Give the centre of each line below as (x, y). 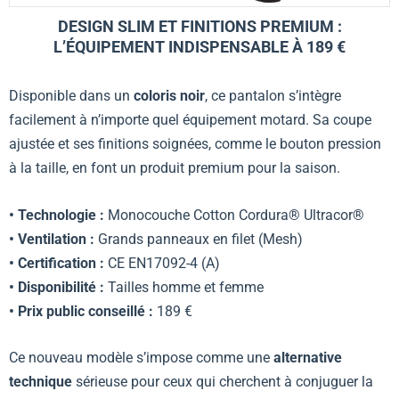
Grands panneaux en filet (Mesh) (199, 239)
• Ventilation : (52, 239)
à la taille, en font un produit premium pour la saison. (175, 168)
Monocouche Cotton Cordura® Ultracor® (234, 215)
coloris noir (169, 96)
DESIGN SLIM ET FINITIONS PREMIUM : (199, 27)
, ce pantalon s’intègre (273, 96)
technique (41, 382)
